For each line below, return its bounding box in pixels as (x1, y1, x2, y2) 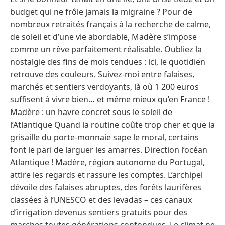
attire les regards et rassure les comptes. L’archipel (10, 169, 203, 180)
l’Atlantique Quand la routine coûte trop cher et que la (10, 119, 215, 130)
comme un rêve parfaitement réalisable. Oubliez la (10, 43, 202, 55)
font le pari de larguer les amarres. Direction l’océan (10, 144, 207, 155)
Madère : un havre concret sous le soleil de (10, 106, 172, 118)
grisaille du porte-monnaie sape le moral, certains (10, 131, 199, 143)
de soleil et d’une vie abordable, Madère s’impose (10, 31, 197, 42)
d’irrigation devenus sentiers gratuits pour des (10, 206, 187, 218)
